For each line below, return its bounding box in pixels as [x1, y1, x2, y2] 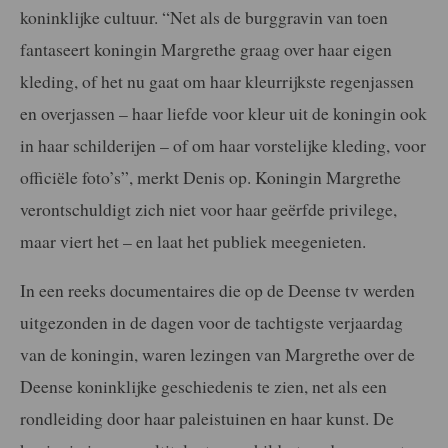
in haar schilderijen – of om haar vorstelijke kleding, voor [20, 132, 426, 157]
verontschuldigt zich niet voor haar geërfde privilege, [20, 196, 397, 221]
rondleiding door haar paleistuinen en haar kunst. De [20, 406, 394, 431]
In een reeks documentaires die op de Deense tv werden [20, 278, 415, 303]
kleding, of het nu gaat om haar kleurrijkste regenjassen [20, 68, 414, 93]
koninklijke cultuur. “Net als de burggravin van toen [20, 4, 388, 29]
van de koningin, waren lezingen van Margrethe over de [20, 342, 415, 367]
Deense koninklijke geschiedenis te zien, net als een [20, 374, 387, 399]
